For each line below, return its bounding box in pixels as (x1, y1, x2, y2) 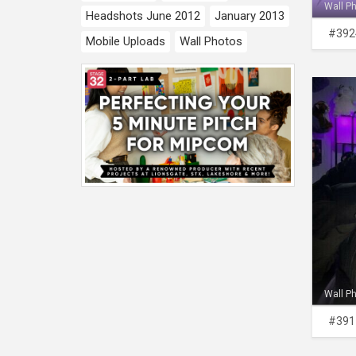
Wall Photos (180, 34, 242, 48)
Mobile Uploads (86, 34, 165, 48)
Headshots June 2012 (86, 9, 200, 23)
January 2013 (215, 9, 284, 23)
